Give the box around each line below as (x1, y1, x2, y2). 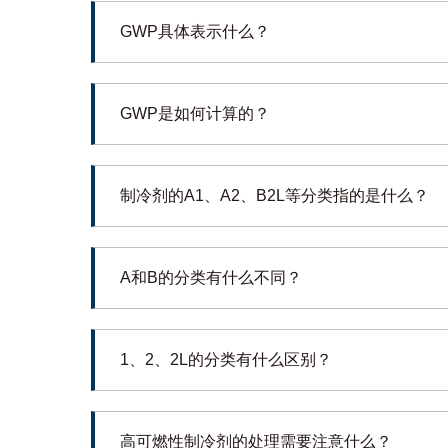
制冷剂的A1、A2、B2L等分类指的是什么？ (119, 186, 429, 204)
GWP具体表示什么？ (119, 22, 270, 40)
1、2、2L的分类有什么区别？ (119, 350, 332, 368)
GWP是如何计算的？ (119, 104, 270, 122)
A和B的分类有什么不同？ (119, 268, 302, 286)
